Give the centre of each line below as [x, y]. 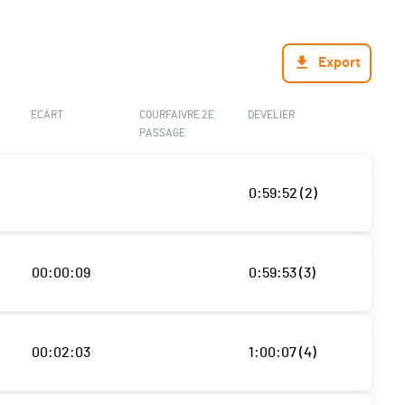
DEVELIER [271, 115]
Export [339, 63]
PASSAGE [162, 133]
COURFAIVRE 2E [176, 115]
